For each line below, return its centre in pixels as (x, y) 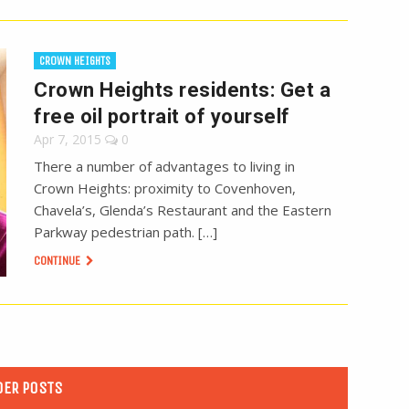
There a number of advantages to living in (165, 167)
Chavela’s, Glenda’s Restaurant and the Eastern (183, 210)
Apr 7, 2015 (68, 140)
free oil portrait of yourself (162, 117)
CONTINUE (59, 261)
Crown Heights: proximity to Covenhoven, (165, 189)
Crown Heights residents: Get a (183, 90)
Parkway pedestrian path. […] (126, 232)
